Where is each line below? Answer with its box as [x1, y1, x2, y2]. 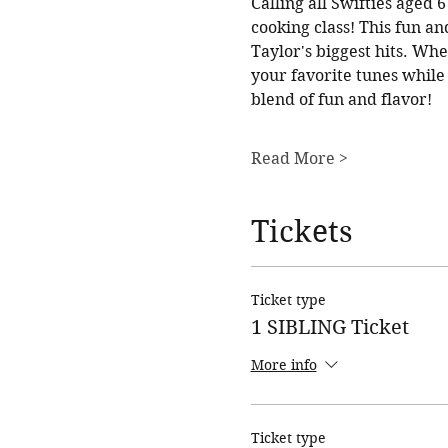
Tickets [250, 213, 353, 249]
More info [250, 356, 317, 375]
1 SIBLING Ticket [250, 315, 409, 339]
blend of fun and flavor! [250, 89, 432, 109]
